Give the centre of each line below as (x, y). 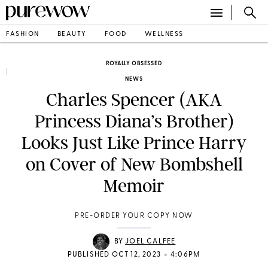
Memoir (134, 186)
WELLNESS (164, 34)
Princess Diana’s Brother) (134, 121)
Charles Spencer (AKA (134, 100)
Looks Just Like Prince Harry (134, 143)
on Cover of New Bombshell (134, 165)
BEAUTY (72, 34)
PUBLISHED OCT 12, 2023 (114, 255)
